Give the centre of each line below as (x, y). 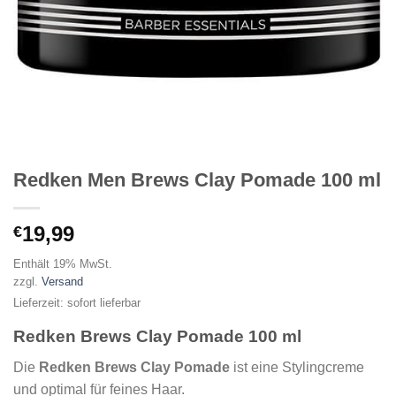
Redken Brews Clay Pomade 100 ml (157, 337)
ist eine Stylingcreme (297, 367)
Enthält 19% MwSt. (63, 264)
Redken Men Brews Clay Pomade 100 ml (197, 180)
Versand (62, 282)
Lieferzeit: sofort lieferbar (77, 303)
